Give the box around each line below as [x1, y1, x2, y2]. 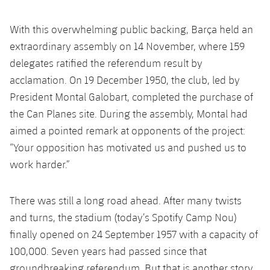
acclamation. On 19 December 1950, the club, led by [10, 73, 240, 86]
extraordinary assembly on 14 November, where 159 [10, 39, 245, 52]
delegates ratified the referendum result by [10, 56, 202, 69]
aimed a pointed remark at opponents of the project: [10, 124, 245, 137]
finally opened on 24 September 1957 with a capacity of [10, 227, 258, 240]
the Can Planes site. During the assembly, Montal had [10, 107, 248, 120]
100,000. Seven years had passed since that [10, 244, 207, 257]
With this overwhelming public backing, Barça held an [10, 22, 253, 36]
